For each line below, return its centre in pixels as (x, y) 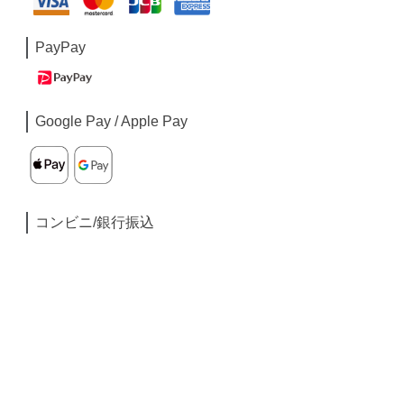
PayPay (61, 48)
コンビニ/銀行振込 (95, 222)
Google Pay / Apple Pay (112, 121)
